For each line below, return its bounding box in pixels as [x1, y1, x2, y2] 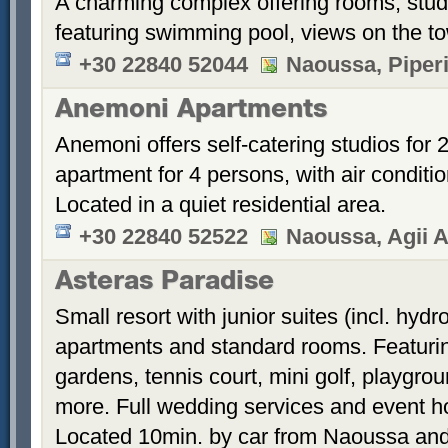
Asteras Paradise [55, 271, 274, 296]
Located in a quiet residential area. [55, 192, 386, 217]
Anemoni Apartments [55, 99, 327, 124]
